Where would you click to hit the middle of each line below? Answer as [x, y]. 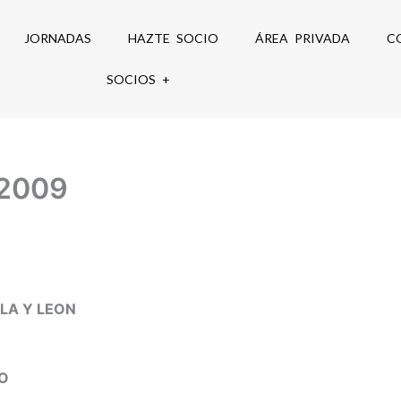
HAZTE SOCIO [174, 38]
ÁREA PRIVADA [303, 38]
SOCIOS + [138, 79]
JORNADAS [58, 38]
